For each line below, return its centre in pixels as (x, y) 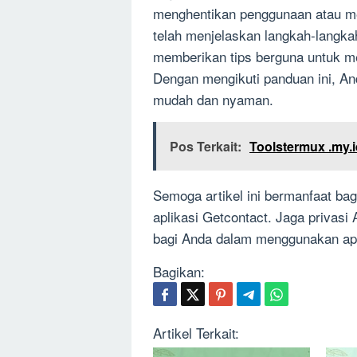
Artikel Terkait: (196, 333)
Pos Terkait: (206, 147)
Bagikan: (179, 272)
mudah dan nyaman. (213, 100)
